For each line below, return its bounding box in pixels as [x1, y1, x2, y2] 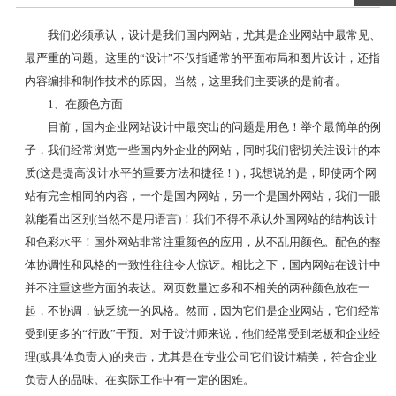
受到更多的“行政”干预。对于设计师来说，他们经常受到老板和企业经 [24, 326, 380, 340]
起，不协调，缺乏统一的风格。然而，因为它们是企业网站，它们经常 [24, 303, 381, 317]
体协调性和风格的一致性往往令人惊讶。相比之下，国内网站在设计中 [24, 257, 381, 271]
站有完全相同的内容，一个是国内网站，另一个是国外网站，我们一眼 [24, 188, 381, 202]
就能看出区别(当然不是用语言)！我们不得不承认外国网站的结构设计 [24, 211, 377, 225]
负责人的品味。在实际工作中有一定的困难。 [24, 372, 255, 386]
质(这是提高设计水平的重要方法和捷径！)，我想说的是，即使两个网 [24, 165, 377, 179]
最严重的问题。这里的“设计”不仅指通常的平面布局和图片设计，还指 [24, 50, 380, 65]
